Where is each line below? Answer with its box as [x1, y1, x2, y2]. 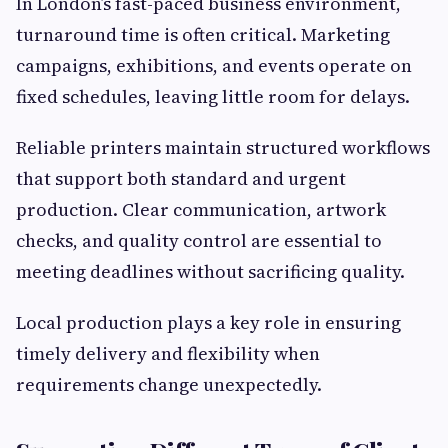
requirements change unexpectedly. [16, 371, 322, 397]
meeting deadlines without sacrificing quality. [16, 258, 405, 284]
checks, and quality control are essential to [16, 227, 382, 253]
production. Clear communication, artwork [16, 196, 386, 222]
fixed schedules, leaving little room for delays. [16, 83, 410, 109]
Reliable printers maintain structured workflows [16, 134, 430, 160]
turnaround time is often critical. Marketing [16, 21, 390, 47]
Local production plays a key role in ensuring [16, 309, 401, 335]
